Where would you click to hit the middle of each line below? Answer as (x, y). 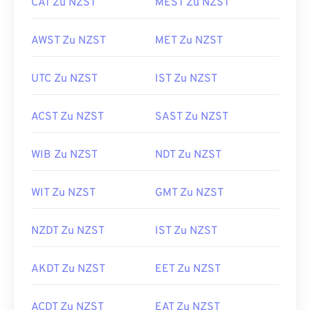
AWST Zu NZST (69, 41)
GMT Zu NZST (189, 193)
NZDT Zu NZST (68, 231)
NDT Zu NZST (188, 155)
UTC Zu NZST (64, 79)
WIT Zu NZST (63, 193)
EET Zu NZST (188, 269)
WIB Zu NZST (64, 155)
